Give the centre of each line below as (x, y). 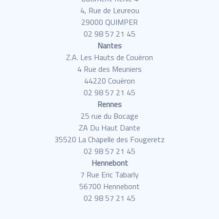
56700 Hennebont (109, 186)
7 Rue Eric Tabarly (109, 175)
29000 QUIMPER (109, 22)
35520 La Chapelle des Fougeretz (109, 140)
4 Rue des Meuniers (109, 69)
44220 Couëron (109, 81)
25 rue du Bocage (109, 116)
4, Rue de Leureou (109, 11)
